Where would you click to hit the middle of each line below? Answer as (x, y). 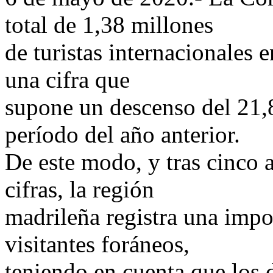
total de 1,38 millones (109, 25)
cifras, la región (80, 190)
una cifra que (67, 80)
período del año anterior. (122, 135)
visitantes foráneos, (97, 244)
